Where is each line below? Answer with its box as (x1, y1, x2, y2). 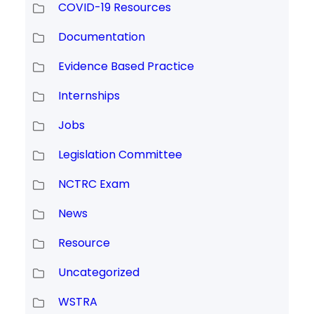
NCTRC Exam (57, 175, 130, 192)
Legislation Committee (57, 146, 182, 163)
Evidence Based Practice (57, 57, 194, 74)
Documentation (57, 28, 145, 45)
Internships (57, 87, 120, 104)
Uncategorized (57, 264, 139, 280)
